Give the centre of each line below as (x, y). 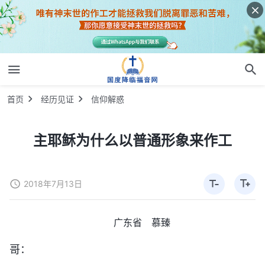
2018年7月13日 (53, 183)
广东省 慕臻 (142, 222)
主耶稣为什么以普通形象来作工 (132, 140)
